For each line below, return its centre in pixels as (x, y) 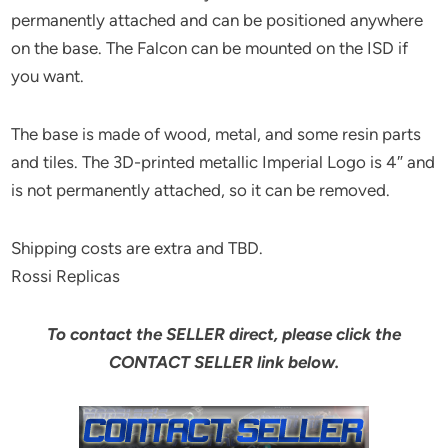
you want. (48, 76)
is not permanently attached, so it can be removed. (201, 190)
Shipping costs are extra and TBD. (137, 248)
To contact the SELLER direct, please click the (224, 334)
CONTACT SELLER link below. (224, 362)
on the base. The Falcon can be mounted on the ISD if (210, 48)
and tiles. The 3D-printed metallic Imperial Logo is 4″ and (223, 162)
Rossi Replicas (66, 276)
